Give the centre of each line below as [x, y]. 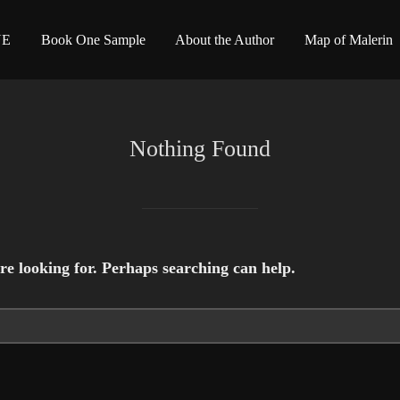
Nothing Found [200, 149]
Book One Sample [93, 40]
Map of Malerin [349, 40]
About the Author [225, 40]
